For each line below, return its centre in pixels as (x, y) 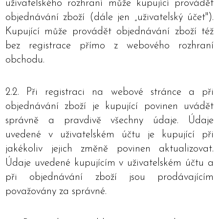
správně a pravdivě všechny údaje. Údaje (109, 120)
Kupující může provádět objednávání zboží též (109, 32)
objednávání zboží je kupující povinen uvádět (109, 106)
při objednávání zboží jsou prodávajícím (109, 177)
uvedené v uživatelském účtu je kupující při (109, 135)
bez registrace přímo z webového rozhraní (109, 46)
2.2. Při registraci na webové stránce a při (109, 92)
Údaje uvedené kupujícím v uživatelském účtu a (109, 163)
